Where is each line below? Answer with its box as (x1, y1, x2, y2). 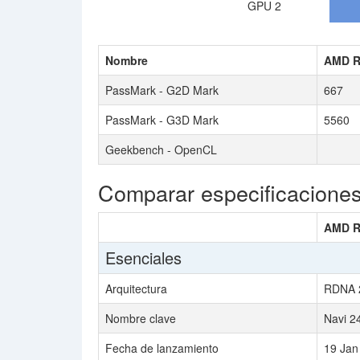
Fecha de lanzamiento (105, 340, 219, 356)
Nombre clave (105, 310, 176, 326)
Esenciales (105, 246, 182, 269)
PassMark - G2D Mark (105, 82, 219, 98)
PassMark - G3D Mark (105, 112, 219, 128)
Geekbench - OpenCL (105, 141, 217, 157)
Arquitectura (105, 280, 167, 297)
